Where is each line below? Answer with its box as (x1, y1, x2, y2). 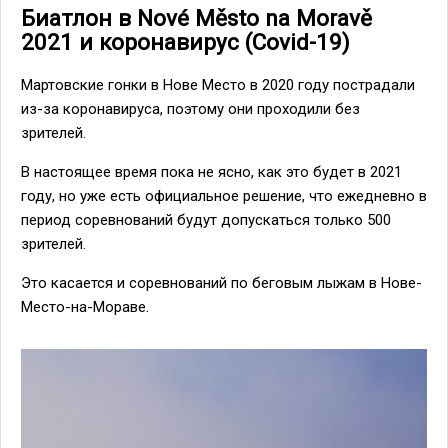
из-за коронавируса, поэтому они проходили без (21, 100, 360, 119)
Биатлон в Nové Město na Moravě (21, 5, 372, 32)
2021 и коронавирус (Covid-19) (21, 29, 350, 56)
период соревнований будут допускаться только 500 (21, 211, 391, 230)
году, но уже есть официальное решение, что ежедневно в (21, 187, 427, 206)
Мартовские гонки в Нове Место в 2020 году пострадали (21, 76, 415, 95)
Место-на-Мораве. (21, 298, 149, 317)
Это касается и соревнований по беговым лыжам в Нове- (21, 274, 422, 293)
